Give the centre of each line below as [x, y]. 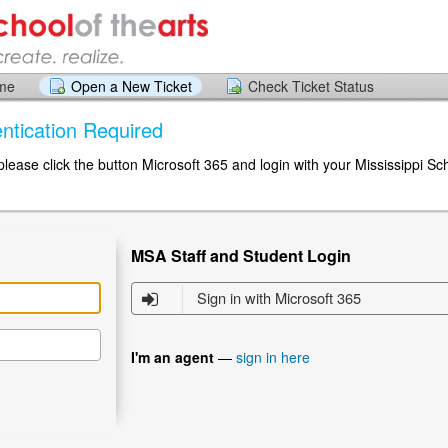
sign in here [273, 356]
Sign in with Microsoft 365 [279, 297]
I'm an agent [172, 356]
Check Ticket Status [311, 86]
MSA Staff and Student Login [241, 255]
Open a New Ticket [131, 86]
